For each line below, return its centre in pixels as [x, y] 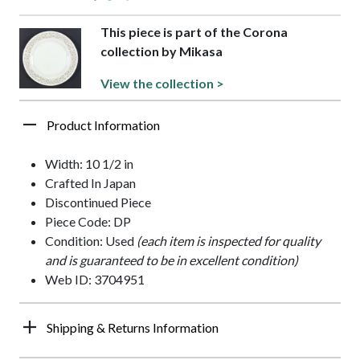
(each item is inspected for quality [229, 241]
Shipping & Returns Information [133, 328]
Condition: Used [91, 241]
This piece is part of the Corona [194, 32]
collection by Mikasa [162, 51]
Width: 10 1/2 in [89, 164]
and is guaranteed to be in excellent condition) [172, 260]
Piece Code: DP [88, 222]
